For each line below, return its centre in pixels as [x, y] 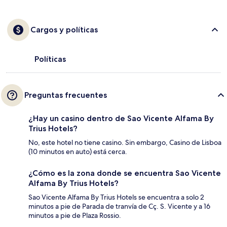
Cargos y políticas [64, 30]
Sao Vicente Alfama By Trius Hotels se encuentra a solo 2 [116, 197]
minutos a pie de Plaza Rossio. [75, 216]
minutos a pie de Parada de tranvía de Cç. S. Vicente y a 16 [119, 206]
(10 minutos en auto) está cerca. [78, 152]
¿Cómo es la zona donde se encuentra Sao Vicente [125, 173]
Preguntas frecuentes [66, 95]
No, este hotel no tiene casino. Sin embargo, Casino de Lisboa [125, 143]
